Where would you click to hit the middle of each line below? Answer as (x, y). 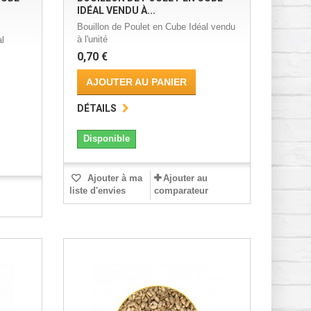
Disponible (106, 139)
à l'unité (92, 40)
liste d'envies (97, 191)
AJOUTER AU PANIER (136, 82)
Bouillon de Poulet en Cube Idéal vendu (156, 27)
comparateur (181, 191)
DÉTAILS (96, 109)
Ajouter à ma (113, 178)
